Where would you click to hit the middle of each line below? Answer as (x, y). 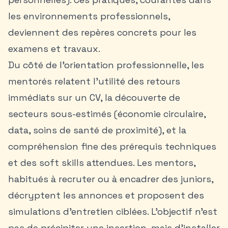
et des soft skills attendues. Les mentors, (102, 163)
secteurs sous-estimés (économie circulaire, (107, 114)
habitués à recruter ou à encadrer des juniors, (111, 179)
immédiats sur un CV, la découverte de (94, 97)
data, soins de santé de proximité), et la (97, 130)
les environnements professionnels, (89, 16)
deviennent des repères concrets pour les (102, 32)
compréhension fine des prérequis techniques (112, 146)
